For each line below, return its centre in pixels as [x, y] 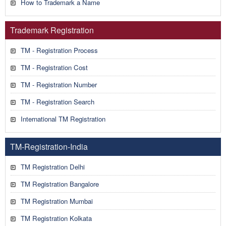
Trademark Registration [52, 30]
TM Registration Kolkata [56, 218]
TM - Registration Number [59, 84]
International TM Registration [63, 119]
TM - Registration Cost [54, 67]
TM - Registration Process [59, 50]
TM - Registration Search [58, 102]
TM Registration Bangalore [60, 184]
